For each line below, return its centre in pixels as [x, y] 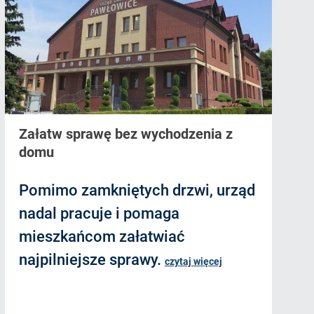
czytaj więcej [193, 262]
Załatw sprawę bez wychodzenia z [125, 134]
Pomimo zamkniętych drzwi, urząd [137, 191]
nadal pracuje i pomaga [99, 214]
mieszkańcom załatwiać [102, 237]
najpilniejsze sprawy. [91, 260]
